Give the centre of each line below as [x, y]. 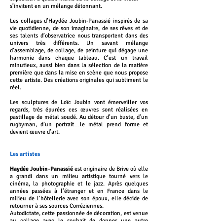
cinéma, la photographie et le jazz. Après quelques [79, 184]
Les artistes [25, 154]
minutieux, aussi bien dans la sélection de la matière [79, 65]
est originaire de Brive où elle [111, 169]
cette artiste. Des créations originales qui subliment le [79, 80]
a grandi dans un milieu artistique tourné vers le [79, 176]
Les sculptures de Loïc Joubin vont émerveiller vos [79, 102]
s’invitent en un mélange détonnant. [56, 6]
